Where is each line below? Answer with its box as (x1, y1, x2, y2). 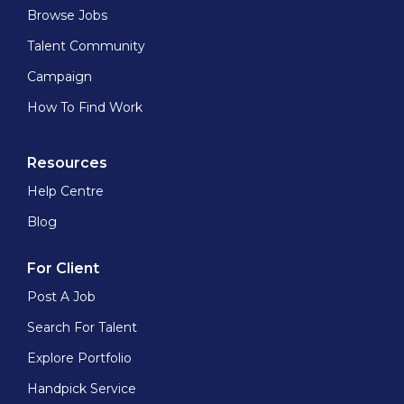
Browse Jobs (27, 7, 107, 24)
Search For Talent (27, 319, 137, 336)
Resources (27, 154, 107, 172)
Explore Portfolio (27, 350, 132, 367)
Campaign (27, 69, 92, 86)
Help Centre (27, 183, 104, 200)
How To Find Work (27, 99, 142, 116)
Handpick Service (27, 381, 136, 398)
